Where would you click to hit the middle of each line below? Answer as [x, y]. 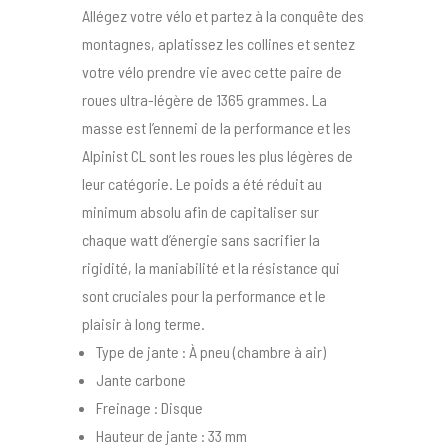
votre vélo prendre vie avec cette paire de [212, 72]
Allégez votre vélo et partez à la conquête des [223, 16]
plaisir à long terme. [144, 324]
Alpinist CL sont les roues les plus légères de [218, 156]
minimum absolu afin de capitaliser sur [201, 212]
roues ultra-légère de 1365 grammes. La [205, 100]
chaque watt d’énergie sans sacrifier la [201, 240]
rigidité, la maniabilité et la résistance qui [211, 268]
